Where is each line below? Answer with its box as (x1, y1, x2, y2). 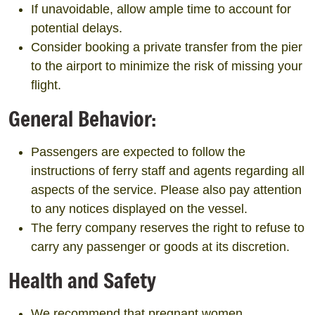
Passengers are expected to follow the (31, 145, 245, 159)
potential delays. (31, 21, 122, 35)
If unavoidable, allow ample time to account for (31, 2, 291, 16)
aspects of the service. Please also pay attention (31, 183, 302, 197)
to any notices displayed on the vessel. (31, 202, 247, 216)
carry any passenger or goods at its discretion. (31, 240, 290, 254)
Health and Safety (8, 266, 156, 294)
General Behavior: (8, 105, 156, 132)
